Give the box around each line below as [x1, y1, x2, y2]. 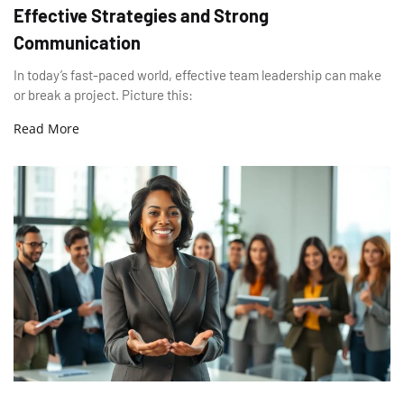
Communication [14, 31, 141, 53]
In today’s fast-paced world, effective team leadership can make [14, 66, 381, 83]
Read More [14, 119, 79, 137]
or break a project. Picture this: [14, 86, 193, 103]
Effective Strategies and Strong [14, 4, 269, 26]
